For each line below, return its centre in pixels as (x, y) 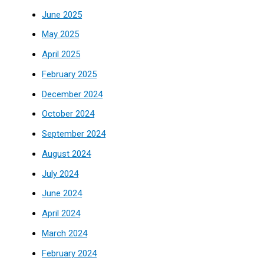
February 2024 (70, 253)
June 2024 (62, 194)
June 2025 (62, 14)
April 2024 (61, 213)
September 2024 (74, 134)
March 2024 (65, 233)
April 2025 (61, 54)
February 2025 (70, 74)
